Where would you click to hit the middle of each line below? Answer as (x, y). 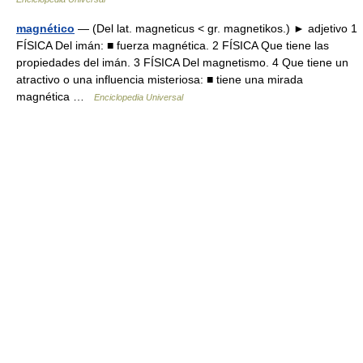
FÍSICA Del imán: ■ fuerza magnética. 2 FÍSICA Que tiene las (173, 45)
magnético (45, 28)
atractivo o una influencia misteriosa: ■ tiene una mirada (160, 79)
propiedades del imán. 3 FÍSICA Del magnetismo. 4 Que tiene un (182, 62)
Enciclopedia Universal (139, 97)
